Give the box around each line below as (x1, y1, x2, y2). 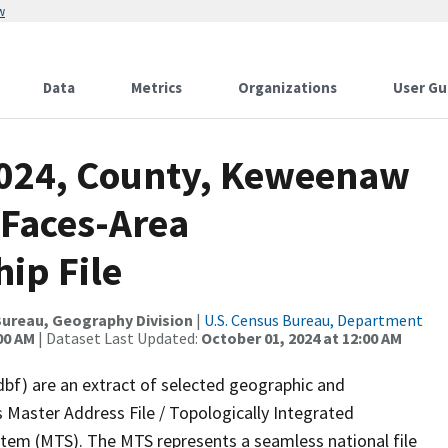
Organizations (238, 78, 337, 97)
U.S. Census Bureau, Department (204, 310, 423, 330)
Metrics (131, 78, 182, 97)
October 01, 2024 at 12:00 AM (201, 328, 402, 348)
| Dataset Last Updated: (35, 328, 201, 348)
